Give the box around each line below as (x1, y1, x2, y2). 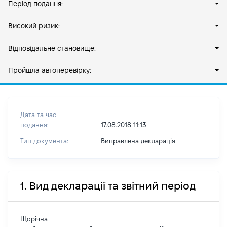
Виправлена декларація (100, 137, 175, 144)
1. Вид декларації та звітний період (20, 180, 196, 192)
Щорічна (20, 215, 48, 222)
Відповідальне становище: (8, 44, 96, 52)
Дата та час (20, 111, 56, 118)
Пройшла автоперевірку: (8, 66, 91, 74)
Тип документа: (20, 137, 68, 144)
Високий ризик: (8, 22, 60, 30)
